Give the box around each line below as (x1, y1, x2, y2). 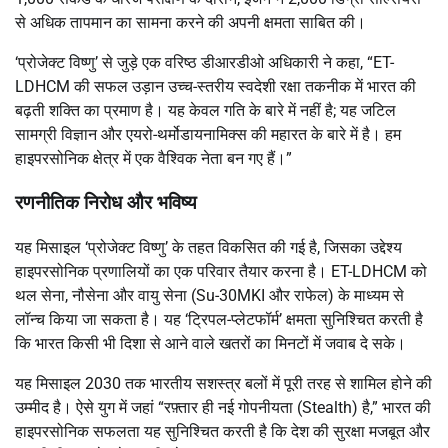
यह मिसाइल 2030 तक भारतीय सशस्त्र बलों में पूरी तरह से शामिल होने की (15, 374, 432, 394)
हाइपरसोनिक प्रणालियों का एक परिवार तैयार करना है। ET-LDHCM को (15, 262, 427, 282)
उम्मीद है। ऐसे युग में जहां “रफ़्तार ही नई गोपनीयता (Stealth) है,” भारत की (15, 398, 431, 418)
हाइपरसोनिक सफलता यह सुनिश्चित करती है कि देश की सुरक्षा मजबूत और (15, 422, 430, 442)
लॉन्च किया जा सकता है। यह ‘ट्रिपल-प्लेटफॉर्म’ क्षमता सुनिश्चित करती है (15, 310, 423, 330)
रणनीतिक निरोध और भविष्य (15, 192, 197, 215)
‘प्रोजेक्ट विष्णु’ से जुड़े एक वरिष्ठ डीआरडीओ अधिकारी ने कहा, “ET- (15, 52, 394, 72)
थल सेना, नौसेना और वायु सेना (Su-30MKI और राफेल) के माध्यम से (15, 286, 404, 306)
